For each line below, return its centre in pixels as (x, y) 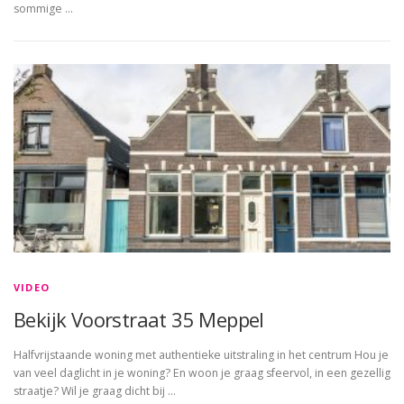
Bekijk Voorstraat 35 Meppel (139, 319)
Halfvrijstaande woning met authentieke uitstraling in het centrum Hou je (201, 355)
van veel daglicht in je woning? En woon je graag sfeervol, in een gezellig (202, 373)
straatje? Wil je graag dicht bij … (95, 391)
